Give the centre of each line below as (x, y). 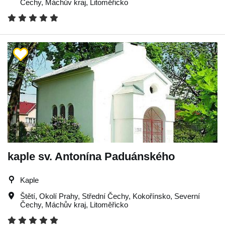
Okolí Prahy (59, 196)
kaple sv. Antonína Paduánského (91, 156)
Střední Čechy (105, 196)
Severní (187, 196)
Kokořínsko (151, 196)
